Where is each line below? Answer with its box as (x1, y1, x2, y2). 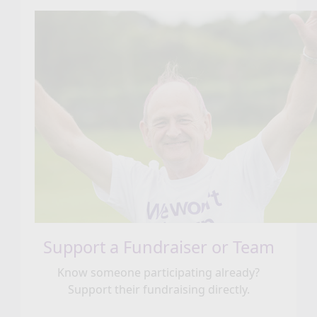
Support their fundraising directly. (67, 281, 250, 297)
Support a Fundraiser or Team (42, 235, 275, 258)
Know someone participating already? (57, 264, 260, 280)
